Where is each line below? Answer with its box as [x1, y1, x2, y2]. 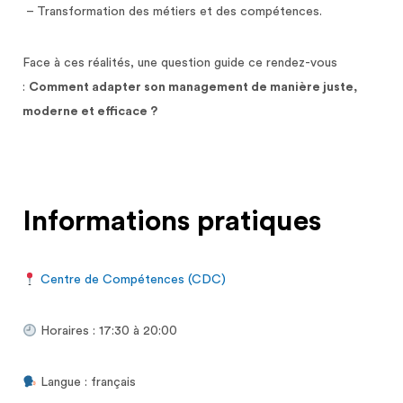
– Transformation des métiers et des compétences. [22, 5, 322, 19]
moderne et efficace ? [22, 105, 157, 119]
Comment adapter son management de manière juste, [29, 81, 357, 94]
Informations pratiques [22, 207, 321, 237]
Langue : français [40, 376, 136, 390]
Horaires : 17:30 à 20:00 [36, 325, 177, 338]
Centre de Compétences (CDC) [40, 273, 226, 287]
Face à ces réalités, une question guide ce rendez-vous [22, 57, 337, 70]
